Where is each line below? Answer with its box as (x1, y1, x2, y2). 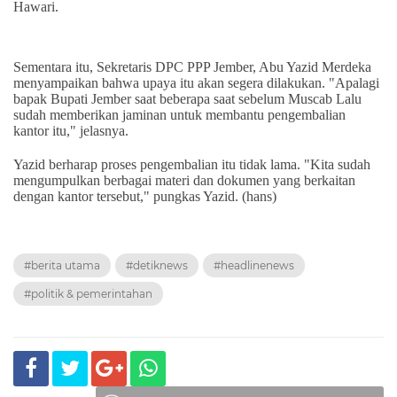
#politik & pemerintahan (24, 287, 152, 301)
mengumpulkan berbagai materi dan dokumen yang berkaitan (13, 173, 355, 189)
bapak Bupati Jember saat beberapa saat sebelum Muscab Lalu (13, 91, 362, 107)
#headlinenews (214, 259, 294, 273)
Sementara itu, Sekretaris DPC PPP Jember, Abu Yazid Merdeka (13, 59, 371, 75)
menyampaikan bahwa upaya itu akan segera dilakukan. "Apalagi (13, 75, 379, 91)
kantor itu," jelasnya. (13, 123, 128, 139)
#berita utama (24, 259, 100, 273)
